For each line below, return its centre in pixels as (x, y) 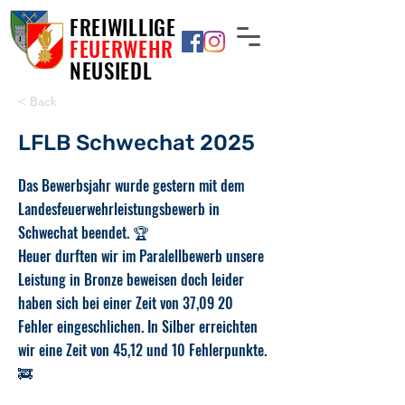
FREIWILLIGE (123, 27)
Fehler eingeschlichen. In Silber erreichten (138, 326)
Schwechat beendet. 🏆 (84, 232)
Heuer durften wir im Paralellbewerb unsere (141, 256)
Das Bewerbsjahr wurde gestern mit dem (131, 185)
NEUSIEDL (111, 71)
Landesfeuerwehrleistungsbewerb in (119, 209)
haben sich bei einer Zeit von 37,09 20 (126, 303)
